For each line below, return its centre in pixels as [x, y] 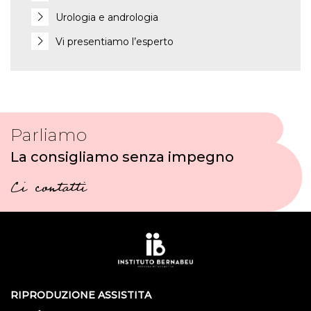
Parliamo [49, 135]
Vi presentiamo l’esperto [115, 42]
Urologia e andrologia [107, 18]
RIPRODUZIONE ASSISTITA [81, 295]
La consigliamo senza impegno [122, 157]
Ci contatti [48, 190]
